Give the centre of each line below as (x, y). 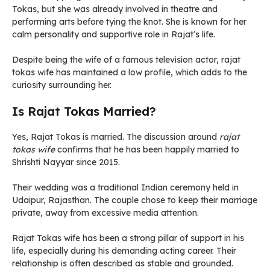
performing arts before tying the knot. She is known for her (129, 22)
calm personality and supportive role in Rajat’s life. (114, 34)
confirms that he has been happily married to (147, 149)
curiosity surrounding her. (62, 85)
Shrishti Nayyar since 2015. (66, 162)
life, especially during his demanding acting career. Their (124, 251)
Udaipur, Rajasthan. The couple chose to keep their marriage (135, 200)
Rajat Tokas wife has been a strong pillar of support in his (128, 238)
